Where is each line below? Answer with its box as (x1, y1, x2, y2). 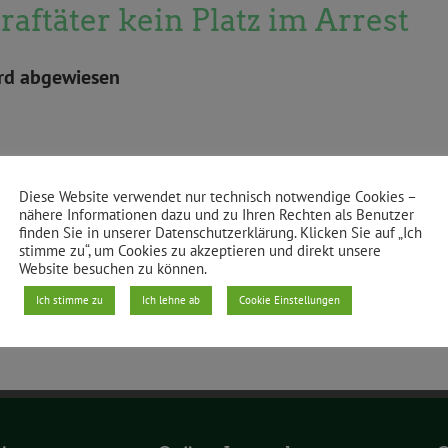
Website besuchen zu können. (19, 259, 207, 278)
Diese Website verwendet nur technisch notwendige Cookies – (19, 187, 416, 206)
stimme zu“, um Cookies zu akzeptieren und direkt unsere (19, 241, 381, 260)
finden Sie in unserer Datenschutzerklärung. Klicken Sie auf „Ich (19, 223, 422, 242)
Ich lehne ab (142, 293, 200, 307)
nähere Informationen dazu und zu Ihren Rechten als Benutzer (19, 205, 414, 224)
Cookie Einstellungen (239, 293, 340, 307)
